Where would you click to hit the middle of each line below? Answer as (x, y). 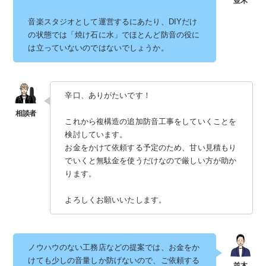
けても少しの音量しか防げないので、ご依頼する (114, 260)
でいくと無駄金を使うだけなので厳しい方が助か (151, 161)
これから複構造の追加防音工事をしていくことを (151, 121)
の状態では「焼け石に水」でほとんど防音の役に (114, 35)
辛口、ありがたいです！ (108, 95)
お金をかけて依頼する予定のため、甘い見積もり (151, 148)
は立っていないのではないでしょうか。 (98, 48)
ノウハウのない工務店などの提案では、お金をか (114, 247)
